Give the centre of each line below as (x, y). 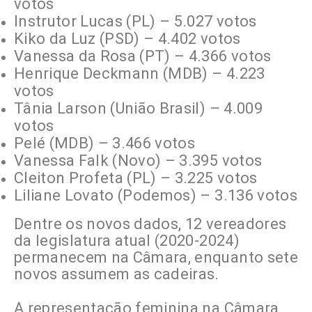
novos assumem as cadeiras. (117, 274)
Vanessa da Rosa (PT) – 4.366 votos (143, 56)
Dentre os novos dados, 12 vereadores (150, 224)
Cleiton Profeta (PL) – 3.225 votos (136, 178)
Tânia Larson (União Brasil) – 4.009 (138, 109)
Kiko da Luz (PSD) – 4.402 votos (127, 39)
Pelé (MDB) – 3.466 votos (105, 143)
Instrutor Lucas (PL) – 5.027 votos (135, 22)
